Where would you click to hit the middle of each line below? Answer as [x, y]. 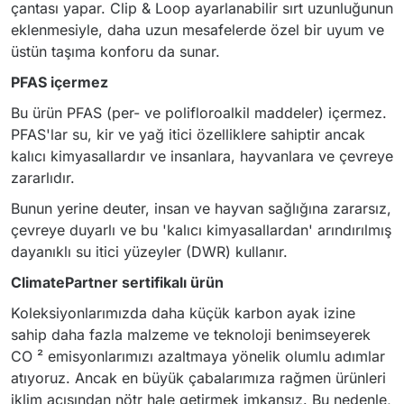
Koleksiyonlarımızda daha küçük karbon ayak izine [183, 313]
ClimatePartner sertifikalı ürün [117, 282]
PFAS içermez [60, 82]
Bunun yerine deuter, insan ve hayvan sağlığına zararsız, [201, 208]
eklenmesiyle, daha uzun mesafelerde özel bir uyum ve [197, 30]
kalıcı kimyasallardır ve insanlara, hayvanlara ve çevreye [202, 156]
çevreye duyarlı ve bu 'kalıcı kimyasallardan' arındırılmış [201, 230]
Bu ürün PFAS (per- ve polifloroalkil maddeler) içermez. [199, 113]
